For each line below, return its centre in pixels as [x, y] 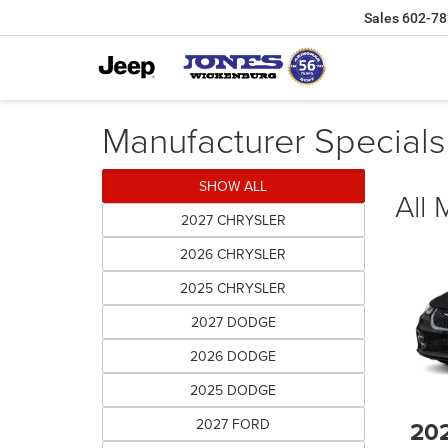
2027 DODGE [233, 322]
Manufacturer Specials [274, 139]
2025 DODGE [233, 390]
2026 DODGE [233, 356]
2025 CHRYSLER [233, 288]
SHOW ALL [233, 186]
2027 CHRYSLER [233, 220]
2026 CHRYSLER [233, 254]
